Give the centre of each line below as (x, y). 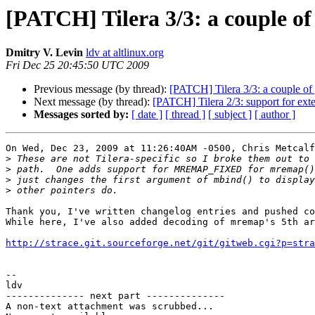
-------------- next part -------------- (115, 296)
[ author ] (275, 115)
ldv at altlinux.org (125, 53)
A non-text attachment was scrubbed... (110, 307)
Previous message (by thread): (102, 89)
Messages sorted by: (81, 115)
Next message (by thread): (93, 102)
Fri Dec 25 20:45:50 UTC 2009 (77, 65)
